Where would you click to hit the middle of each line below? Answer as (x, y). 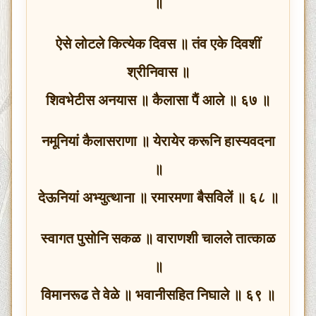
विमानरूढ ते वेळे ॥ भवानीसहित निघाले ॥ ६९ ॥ (158, 294)
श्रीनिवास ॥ (158, 72)
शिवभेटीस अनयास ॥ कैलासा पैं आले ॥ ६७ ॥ (158, 100)
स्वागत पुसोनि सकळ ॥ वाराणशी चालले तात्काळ (158, 238)
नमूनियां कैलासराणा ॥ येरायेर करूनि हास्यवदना (158, 141)
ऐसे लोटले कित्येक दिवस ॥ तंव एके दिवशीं (158, 43)
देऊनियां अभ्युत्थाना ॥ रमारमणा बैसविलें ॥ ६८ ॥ (158, 197)
